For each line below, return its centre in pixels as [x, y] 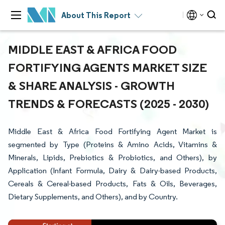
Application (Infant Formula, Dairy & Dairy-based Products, [113, 171]
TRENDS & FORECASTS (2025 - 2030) [108, 103]
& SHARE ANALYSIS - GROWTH [91, 85]
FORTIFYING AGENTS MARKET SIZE [107, 67]
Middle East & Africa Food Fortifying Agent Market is [113, 131]
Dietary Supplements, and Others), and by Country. [93, 197]
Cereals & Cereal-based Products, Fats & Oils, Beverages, [113, 184]
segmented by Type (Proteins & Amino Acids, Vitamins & [113, 144]
